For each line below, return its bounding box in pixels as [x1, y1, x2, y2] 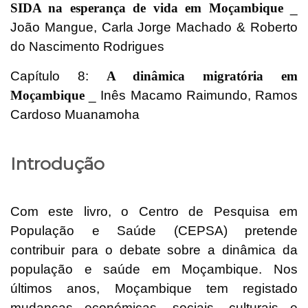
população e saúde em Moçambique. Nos [10, 262, 298, 277]
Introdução [10, 153, 104, 174]
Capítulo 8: [10, 68, 107, 83]
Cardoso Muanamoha [10, 107, 140, 122]
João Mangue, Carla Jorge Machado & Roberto [10, 19, 298, 34]
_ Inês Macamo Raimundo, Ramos [89, 87, 298, 102]
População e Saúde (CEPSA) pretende [10, 223, 298, 239]
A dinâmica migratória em [106, 68, 298, 83]
